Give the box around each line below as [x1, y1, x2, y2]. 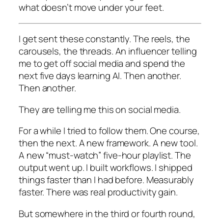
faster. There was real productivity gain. [19, 186, 178, 199]
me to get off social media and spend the [19, 57, 185, 70]
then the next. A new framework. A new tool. [19, 137, 198, 150]
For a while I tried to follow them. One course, [19, 124, 200, 137]
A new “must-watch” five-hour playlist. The [19, 149, 191, 162]
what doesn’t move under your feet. [19, 1, 164, 14]
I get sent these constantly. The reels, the [19, 32, 190, 46]
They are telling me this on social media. [19, 103, 181, 116]
